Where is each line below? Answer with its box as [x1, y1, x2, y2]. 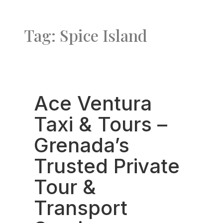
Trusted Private [34, 154, 180, 178]
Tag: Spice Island [24, 24, 147, 46]
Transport [34, 196, 127, 220]
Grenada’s [34, 133, 129, 157]
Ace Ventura [34, 91, 152, 115]
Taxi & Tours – [34, 112, 167, 136]
